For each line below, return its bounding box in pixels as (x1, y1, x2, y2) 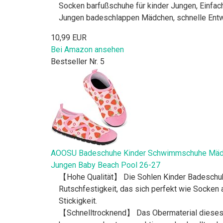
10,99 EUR (51, 32, 87, 42)
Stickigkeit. (59, 196, 97, 206)
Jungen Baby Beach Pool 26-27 (51, 160, 160, 170)
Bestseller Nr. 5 (51, 56, 105, 66)
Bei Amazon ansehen (51, 44, 124, 54)
